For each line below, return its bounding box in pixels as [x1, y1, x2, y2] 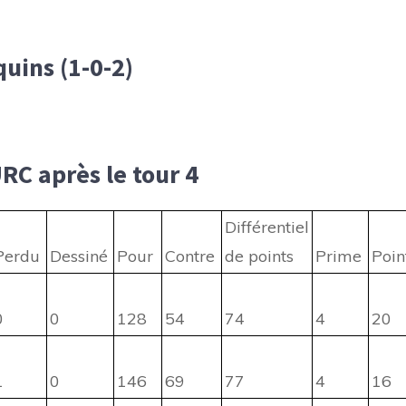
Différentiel [225, 217, 309, 238]
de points [225, 246, 294, 267]
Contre [165, 246, 215, 267]
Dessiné [50, 246, 108, 267]
